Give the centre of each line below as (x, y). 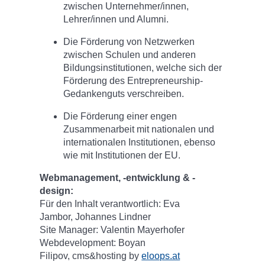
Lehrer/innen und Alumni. (116, 20)
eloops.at (161, 256)
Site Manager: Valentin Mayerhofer (112, 230)
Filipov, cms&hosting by (91, 256)
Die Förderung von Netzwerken (129, 42)
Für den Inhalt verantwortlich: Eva (110, 204)
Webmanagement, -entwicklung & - (118, 178)
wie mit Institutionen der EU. (122, 156)
